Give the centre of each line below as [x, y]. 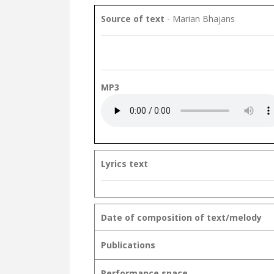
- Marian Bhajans [201, 19]
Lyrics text [124, 164]
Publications [128, 245]
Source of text [134, 19]
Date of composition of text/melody [181, 217]
